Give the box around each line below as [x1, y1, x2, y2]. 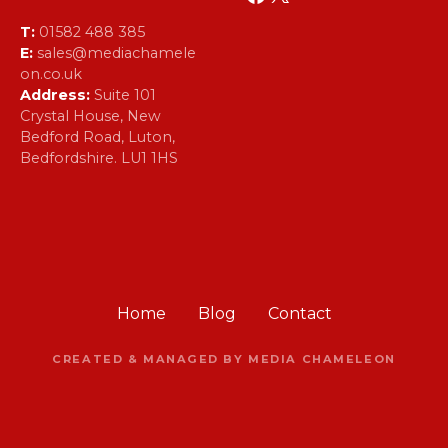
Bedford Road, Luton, [20, 128, 175, 147]
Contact [267, 303, 332, 323]
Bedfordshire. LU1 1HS [20, 149, 178, 168]
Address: [20, 86, 90, 105]
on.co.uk [20, 65, 82, 84]
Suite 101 [90, 86, 156, 105]
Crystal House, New [20, 107, 161, 126]
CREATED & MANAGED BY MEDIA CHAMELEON [52, 351, 396, 366]
